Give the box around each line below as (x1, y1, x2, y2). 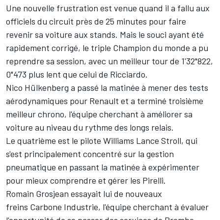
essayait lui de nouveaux (69, 188, 162, 199)
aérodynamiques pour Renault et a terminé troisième (6, 95, 203, 107)
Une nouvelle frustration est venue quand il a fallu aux (6, 2, 210, 14)
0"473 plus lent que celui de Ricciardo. (6, 69, 148, 80)
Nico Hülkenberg (6, 82, 69, 93)
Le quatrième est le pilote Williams (6, 135, 136, 146)
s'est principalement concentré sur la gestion (6, 148, 174, 160)
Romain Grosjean (6, 188, 69, 199)
